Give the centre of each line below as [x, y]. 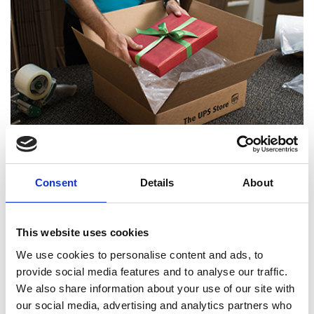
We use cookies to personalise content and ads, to [140, 254]
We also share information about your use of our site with [156, 288]
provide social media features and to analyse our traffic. [152, 271]
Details [157, 183]
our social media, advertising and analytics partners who [154, 305]
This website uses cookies [83, 232]
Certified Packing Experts [157, 173]
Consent [56, 183]
